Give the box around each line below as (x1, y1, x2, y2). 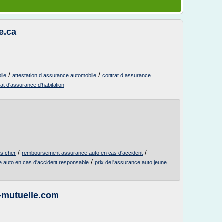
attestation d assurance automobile (12, 72, 96, 78)
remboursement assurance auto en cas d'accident (22, 150, 143, 156)
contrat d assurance (102, 72, 151, 78)
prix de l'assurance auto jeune (95, 159, 166, 165)
